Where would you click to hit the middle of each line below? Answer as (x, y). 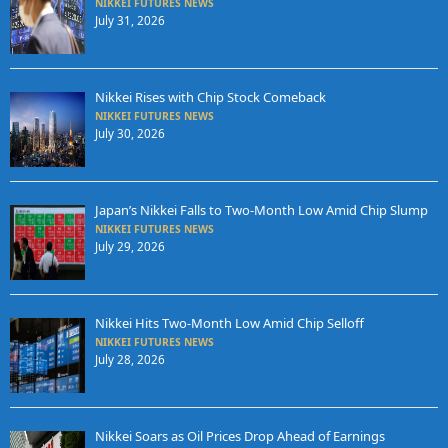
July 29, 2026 (129, 247)
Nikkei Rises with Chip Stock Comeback (210, 97)
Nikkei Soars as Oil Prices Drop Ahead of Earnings (239, 436)
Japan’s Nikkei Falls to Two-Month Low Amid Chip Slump (261, 210)
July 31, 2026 (129, 21)
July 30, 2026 (129, 134)
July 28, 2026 (129, 360)
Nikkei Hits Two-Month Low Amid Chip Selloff (229, 323)
